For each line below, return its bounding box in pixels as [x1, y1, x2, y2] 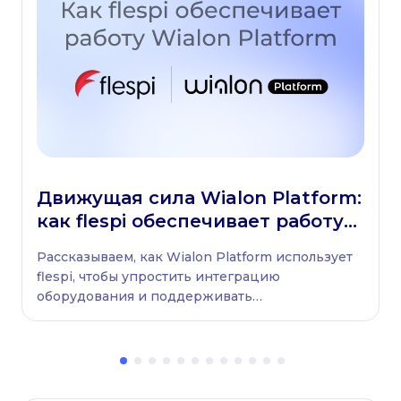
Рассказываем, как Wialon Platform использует [37, 248, 353, 265]
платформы [37, 233, 153, 255]
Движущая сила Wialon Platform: [37, 186, 362, 209]
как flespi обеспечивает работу [37, 209, 344, 232]
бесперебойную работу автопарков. [37, 307, 281, 324]
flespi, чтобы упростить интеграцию [37, 268, 280, 285]
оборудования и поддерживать [37, 287, 252, 304]
